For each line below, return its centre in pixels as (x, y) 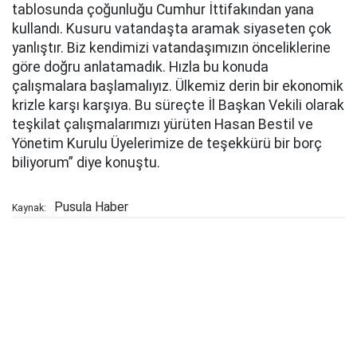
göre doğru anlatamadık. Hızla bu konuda (140, 67)
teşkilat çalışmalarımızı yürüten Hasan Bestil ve (163, 124)
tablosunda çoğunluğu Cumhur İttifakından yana (163, 10)
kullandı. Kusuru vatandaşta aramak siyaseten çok (172, 29)
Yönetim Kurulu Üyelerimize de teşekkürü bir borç (167, 143)
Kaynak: (29, 208)
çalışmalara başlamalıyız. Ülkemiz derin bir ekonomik (178, 86)
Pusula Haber (91, 207)
